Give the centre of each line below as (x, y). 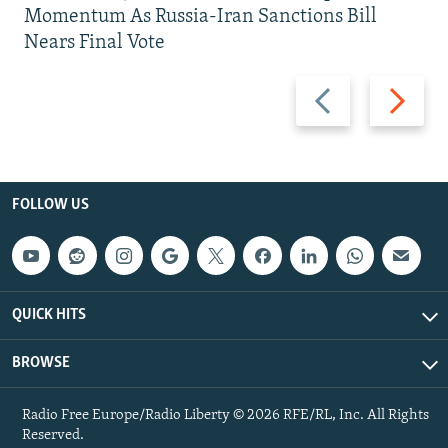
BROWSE (41, 362)
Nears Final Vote (94, 43)
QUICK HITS (49, 314)
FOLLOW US (50, 205)
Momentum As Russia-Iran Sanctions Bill (200, 17)
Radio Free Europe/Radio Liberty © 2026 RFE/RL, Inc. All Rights (225, 415)
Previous (328, 88)
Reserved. (53, 435)
